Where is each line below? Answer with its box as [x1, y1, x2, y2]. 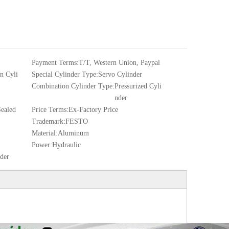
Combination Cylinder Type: [32, 82, 114, 90]
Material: [32, 129, 58, 137]
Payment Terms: [32, 59, 79, 66]
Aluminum [58, 129, 89, 137]
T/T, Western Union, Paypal [79, 59, 160, 66]
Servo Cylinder [98, 71, 142, 78]
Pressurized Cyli [114, 82, 162, 90]
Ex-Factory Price [68, 106, 118, 113]
